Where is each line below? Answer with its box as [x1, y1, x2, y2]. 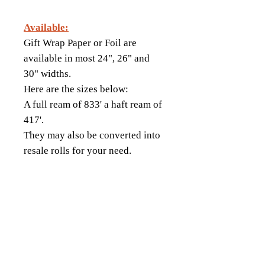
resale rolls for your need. [24, 145, 134, 156]
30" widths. [24, 68, 71, 79]
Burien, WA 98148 [102, 250, 170, 260]
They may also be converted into [24, 130, 160, 141]
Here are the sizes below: [24, 83, 133, 95]
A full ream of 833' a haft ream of [24, 99, 162, 110]
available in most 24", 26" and [24, 53, 150, 64]
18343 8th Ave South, [19, 250, 102, 260]
